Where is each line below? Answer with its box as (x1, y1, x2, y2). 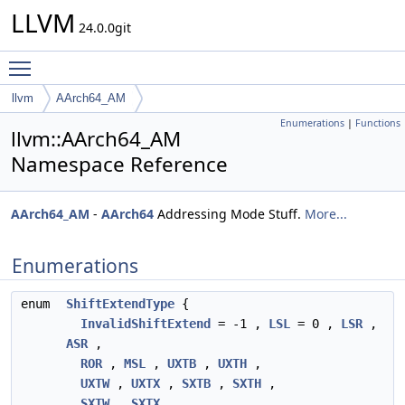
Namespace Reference (11, 150, 228, 178)
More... (305, 205, 347, 222)
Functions (355, 117, 400, 129)
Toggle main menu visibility (40, 52, 207, 69)
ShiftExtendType (66, 297, 174, 311)
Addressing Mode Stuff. (154, 205, 305, 222)
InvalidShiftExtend (80, 316, 211, 331)
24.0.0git (75, 19, 131, 36)
